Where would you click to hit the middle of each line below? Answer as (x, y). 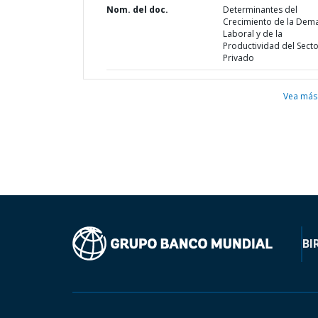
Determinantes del (260, 10)
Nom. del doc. (137, 10)
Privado (238, 58)
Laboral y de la (252, 34)
